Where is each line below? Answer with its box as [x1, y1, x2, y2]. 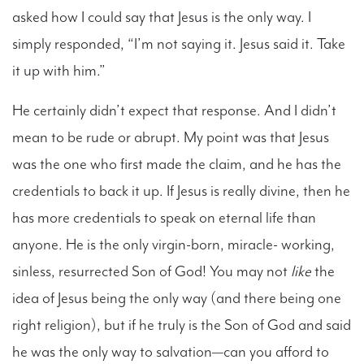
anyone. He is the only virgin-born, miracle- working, [12, 234, 335, 254]
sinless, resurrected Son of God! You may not [12, 261, 291, 281]
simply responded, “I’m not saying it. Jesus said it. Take [12, 33, 345, 54]
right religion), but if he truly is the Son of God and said [12, 314, 351, 335]
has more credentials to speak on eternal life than [12, 207, 316, 227]
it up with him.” [12, 60, 106, 80]
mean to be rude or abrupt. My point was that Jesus [12, 127, 329, 147]
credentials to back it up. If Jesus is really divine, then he [12, 180, 350, 201]
